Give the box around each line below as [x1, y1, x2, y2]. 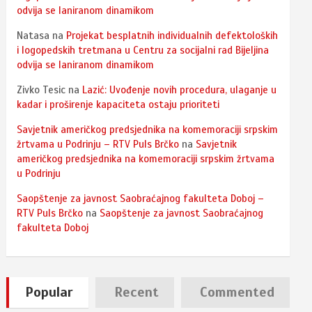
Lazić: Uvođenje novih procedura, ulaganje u [82, 83, 277, 96]
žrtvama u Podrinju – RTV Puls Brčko [17, 137, 180, 150]
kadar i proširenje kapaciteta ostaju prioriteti [17, 97, 220, 111]
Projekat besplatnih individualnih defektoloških [66, 29, 279, 42]
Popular [24, 283, 73, 301]
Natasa [17, 29, 50, 42]
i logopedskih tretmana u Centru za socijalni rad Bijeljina [17, 43, 270, 56]
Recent [114, 283, 159, 301]
